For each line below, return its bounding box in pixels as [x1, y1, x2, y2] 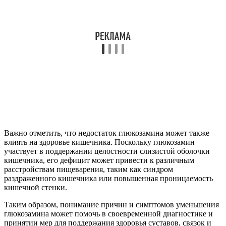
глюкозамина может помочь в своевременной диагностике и [4, 209, 213, 218]
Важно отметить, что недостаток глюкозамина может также [4, 128, 209, 137]
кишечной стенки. [4, 183, 67, 192]
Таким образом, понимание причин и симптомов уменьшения [4, 200, 219, 209]
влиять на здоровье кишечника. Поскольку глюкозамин [4, 137, 195, 146]
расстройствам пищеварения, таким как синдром [4, 164, 173, 174]
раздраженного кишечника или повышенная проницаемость [4, 174, 213, 183]
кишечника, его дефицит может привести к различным [4, 155, 194, 164]
